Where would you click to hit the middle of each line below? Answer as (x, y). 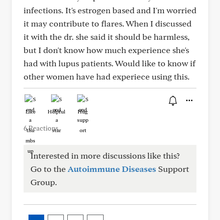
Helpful (56, 111)
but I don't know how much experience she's (106, 50)
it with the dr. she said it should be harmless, (107, 37)
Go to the (49, 169)
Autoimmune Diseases (112, 169)
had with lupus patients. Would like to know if (110, 63)
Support (173, 169)
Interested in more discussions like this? (105, 155)
